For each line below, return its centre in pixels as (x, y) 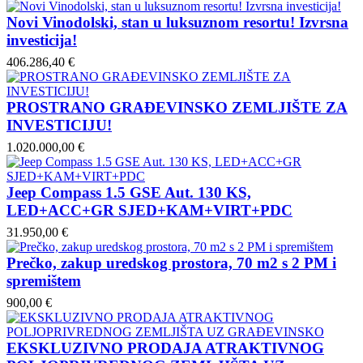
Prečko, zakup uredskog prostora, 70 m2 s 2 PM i (171, 263)
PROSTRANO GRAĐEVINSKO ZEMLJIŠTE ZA (177, 107)
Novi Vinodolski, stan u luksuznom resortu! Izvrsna (177, 22)
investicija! (42, 40)
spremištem (44, 280)
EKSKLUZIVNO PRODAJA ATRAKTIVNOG (165, 348)
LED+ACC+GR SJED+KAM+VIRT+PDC (149, 210)
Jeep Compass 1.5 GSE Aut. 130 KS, (129, 192)
